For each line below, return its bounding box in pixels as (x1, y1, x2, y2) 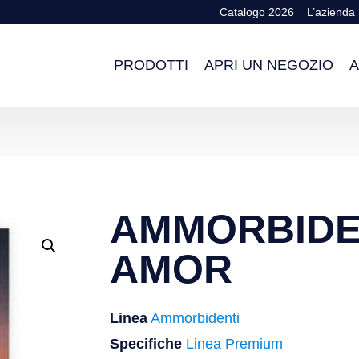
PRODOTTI (113, 57, 188, 74)
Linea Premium (186, 335, 283, 352)
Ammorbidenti (151, 309, 240, 326)
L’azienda (307, 6, 355, 18)
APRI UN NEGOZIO (204, 57, 333, 74)
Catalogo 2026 (220, 6, 294, 18)
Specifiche (110, 335, 182, 352)
